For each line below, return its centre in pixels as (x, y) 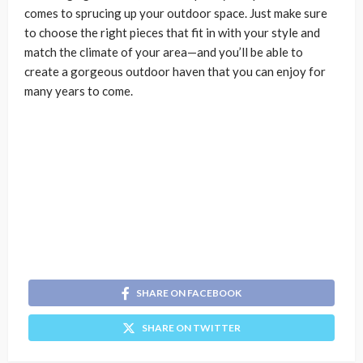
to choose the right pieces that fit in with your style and (172, 32)
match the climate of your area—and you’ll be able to (164, 52)
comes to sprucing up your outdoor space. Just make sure (176, 13)
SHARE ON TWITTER (191, 327)
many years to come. (79, 91)
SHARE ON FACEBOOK (189, 293)
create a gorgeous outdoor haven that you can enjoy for (175, 71)
